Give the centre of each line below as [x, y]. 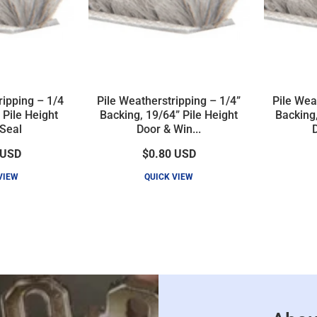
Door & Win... [169, 129]
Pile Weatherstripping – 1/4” [169, 100]
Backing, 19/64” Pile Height [169, 115]
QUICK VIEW [169, 177]
